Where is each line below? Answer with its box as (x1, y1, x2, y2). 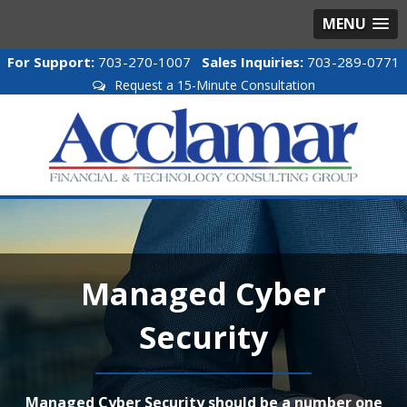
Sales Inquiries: (202, 53, 303, 71)
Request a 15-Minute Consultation (114, 76, 315, 94)
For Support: (7, 53, 94, 71)
